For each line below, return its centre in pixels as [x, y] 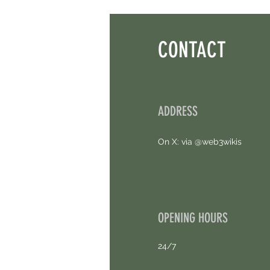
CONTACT [195, 49]
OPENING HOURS [193, 218]
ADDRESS [178, 111]
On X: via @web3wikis [200, 141]
